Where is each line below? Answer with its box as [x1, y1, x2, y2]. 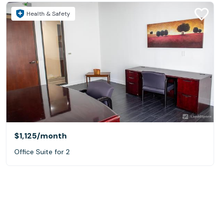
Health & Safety [27, 10, 70, 18]
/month [37, 131, 67, 141]
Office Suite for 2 [14, 147, 70, 157]
